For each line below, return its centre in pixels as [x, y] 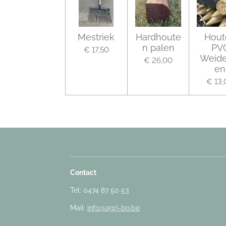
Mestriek [96, 37]
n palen [158, 47]
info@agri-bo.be [114, 208]
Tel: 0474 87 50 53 [99, 190]
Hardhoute [158, 37]
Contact [83, 172]
